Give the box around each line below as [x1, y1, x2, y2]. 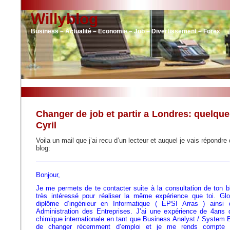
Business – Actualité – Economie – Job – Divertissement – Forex [31, 28, 220, 35]
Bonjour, [36, 171, 60, 179]
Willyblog [31, 10, 98, 27]
